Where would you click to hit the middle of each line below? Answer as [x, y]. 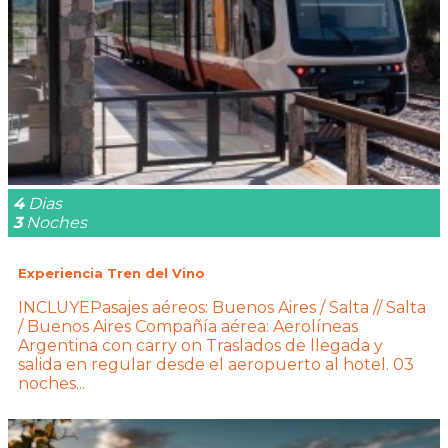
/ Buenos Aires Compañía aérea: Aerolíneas [188, 327]
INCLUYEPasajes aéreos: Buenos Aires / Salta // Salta [222, 308]
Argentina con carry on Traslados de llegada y [200, 346]
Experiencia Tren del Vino [111, 272]
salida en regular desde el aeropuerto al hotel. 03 [216, 365]
